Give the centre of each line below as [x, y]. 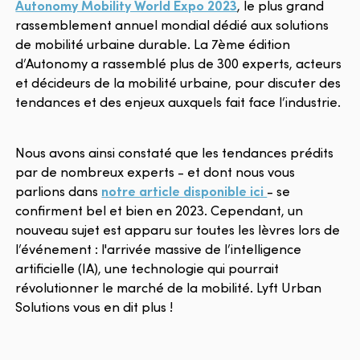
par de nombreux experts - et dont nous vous [155, 171]
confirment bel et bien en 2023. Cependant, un [160, 210]
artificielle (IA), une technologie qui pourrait [147, 268]
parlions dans [59, 190]
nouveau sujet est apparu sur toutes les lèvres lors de [178, 229]
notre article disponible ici [184, 190]
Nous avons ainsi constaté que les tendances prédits [175, 152]
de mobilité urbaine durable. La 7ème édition [153, 43]
